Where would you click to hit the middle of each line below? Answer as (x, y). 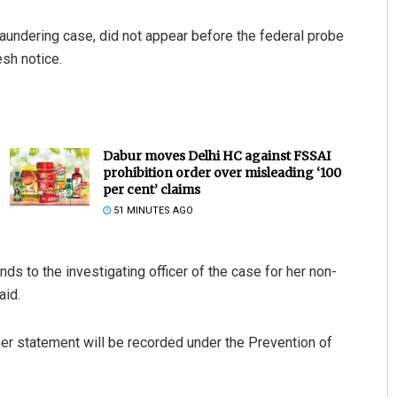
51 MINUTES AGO (152, 211)
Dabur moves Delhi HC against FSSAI (216, 156)
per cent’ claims (151, 190)
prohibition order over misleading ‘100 (222, 173)
